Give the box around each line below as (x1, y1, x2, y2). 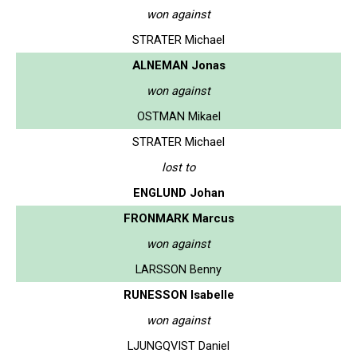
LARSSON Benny (135, 261, 222, 277)
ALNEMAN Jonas (131, 57, 226, 73)
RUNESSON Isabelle (123, 287, 234, 302)
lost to (162, 159, 195, 175)
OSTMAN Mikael (136, 108, 221, 124)
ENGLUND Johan (132, 185, 225, 200)
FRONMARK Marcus (123, 210, 234, 226)
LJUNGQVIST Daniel (127, 338, 229, 353)
